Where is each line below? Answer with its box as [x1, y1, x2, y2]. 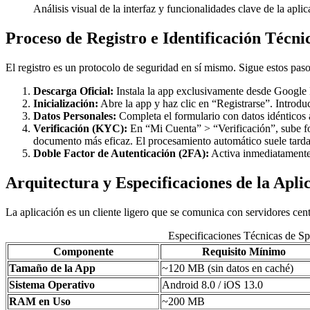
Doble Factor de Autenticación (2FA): [33, 147, 209, 159]
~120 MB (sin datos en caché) [162, 262, 293, 274]
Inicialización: [33, 97, 98, 109]
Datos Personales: [33, 109, 116, 122]
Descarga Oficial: [33, 84, 113, 97]
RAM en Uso [9, 295, 71, 307]
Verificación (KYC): [33, 122, 127, 134]
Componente [53, 245, 113, 257]
